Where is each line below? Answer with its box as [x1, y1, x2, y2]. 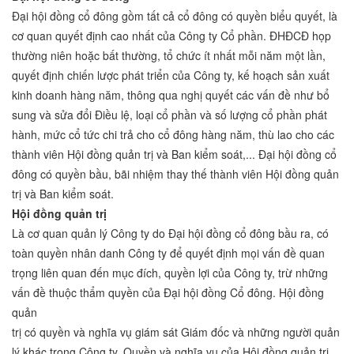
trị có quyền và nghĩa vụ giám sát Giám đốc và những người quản [12, 324, 340, 341]
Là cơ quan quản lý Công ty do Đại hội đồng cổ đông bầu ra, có [12, 225, 329, 242]
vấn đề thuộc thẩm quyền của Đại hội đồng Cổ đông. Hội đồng [12, 284, 324, 301]
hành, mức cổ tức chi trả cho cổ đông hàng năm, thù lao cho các [12, 126, 334, 143]
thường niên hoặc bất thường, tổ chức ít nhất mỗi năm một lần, [12, 47, 326, 64]
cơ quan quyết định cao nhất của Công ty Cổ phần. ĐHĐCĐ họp [12, 28, 331, 44]
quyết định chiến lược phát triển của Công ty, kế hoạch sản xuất [12, 67, 330, 84]
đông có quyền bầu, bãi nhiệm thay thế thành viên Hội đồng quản [12, 166, 339, 183]
